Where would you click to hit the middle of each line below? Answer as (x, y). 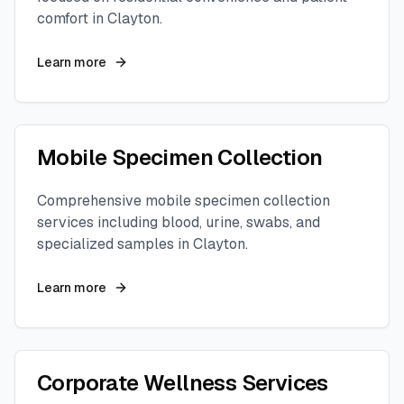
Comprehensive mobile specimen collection (184, 201)
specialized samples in (115, 244)
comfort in (72, 18)
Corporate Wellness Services (183, 383)
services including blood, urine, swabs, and (179, 222)
